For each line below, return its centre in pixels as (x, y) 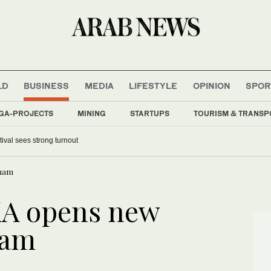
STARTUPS (150, 113)
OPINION (211, 85)
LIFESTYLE (153, 85)
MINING (92, 113)
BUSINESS (47, 85)
